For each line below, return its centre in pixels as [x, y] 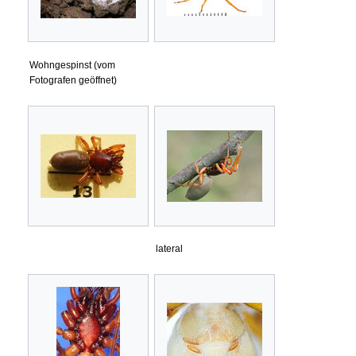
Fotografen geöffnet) [73, 80]
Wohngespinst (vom [72, 65]
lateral [169, 249]
